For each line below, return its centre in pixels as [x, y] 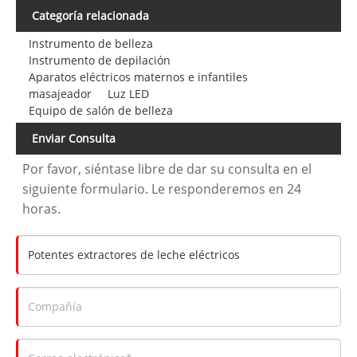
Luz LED [128, 94]
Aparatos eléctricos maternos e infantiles [138, 77]
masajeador [60, 94]
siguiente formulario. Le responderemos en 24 [162, 188]
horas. [42, 208]
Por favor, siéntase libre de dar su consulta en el [167, 169]
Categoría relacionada [90, 16]
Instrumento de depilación [99, 61]
